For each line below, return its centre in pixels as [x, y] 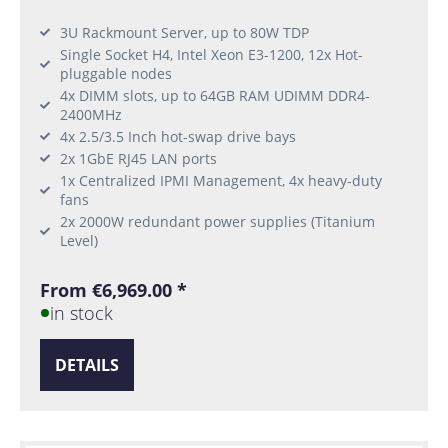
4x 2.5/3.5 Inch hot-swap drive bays [178, 136]
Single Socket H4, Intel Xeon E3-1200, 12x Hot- [211, 54]
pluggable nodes [116, 73]
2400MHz [91, 114]
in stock [82, 313]
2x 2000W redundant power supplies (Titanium [217, 221]
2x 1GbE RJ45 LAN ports [138, 158]
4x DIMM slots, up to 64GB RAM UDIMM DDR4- [215, 95]
